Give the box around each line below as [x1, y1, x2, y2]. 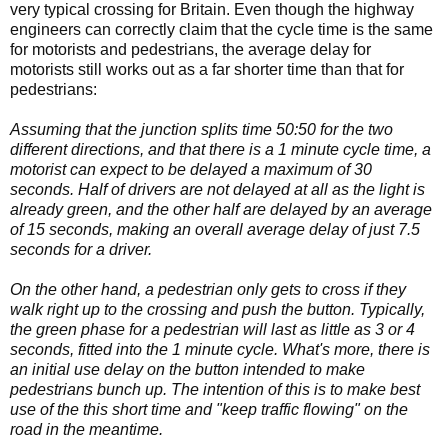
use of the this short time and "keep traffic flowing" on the [10, 400, 408, 418]
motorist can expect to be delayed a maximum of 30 [10, 160, 372, 178]
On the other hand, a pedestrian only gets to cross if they [10, 280, 406, 298]
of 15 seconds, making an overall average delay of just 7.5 [10, 220, 420, 238]
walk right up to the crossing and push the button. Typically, [10, 300, 425, 318]
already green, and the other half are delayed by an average [10, 200, 432, 218]
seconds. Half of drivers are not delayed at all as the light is [10, 180, 425, 198]
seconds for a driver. [10, 240, 152, 258]
